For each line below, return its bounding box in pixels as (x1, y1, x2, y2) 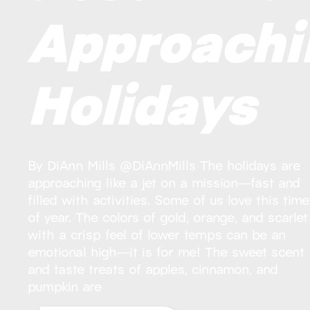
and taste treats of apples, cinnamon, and (28, 258, 279, 277)
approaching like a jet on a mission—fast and (28, 172, 301, 191)
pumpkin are (28, 275, 102, 295)
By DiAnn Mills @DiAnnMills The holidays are (28, 154, 301, 174)
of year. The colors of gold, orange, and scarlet (28, 206, 309, 226)
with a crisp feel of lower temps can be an (28, 224, 286, 243)
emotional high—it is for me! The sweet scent (28, 241, 305, 260)
